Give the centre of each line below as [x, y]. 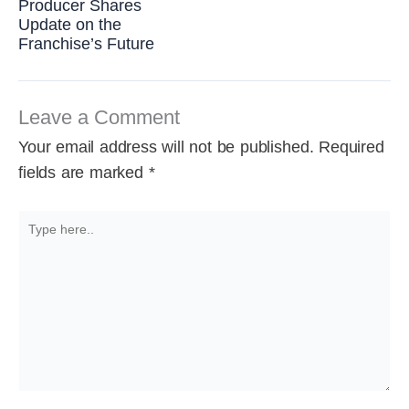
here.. [34, 239]
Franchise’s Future [86, 43]
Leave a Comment [99, 118]
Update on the [70, 24]
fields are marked [84, 173]
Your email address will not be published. [166, 147]
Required [351, 147]
